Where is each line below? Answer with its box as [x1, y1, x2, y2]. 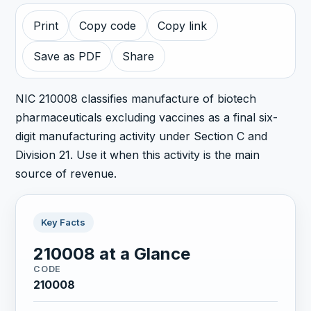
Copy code [79, 19, 137, 33]
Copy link [158, 19, 208, 33]
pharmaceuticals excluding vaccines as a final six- [15, 110, 278, 124]
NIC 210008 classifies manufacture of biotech [15, 91, 257, 106]
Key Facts [41, 217, 86, 228]
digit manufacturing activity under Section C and [15, 128, 268, 143]
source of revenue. [15, 166, 117, 180]
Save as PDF [33, 49, 101, 64]
